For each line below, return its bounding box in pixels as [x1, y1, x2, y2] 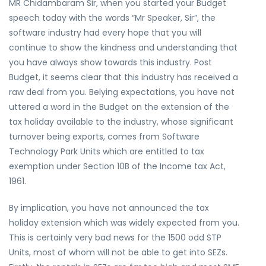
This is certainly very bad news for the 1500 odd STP [9, 232, 221, 243]
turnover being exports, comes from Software [9, 131, 199, 142]
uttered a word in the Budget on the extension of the [9, 101, 229, 113]
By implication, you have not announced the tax [9, 202, 209, 214]
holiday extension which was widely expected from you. [9, 217, 239, 229]
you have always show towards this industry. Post [9, 56, 212, 68]
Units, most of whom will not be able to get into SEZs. [9, 246, 227, 258]
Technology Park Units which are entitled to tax [9, 145, 204, 157]
